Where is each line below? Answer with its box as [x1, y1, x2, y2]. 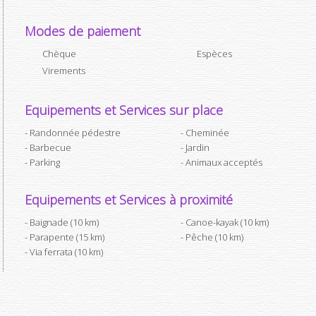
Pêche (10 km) [185, 231, 243, 243]
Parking [30, 156, 60, 169]
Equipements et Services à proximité [25, 191, 233, 208]
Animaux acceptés [185, 156, 262, 169]
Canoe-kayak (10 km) [185, 216, 269, 229]
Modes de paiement [25, 23, 140, 39]
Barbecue [30, 141, 71, 154]
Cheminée [185, 126, 229, 139]
